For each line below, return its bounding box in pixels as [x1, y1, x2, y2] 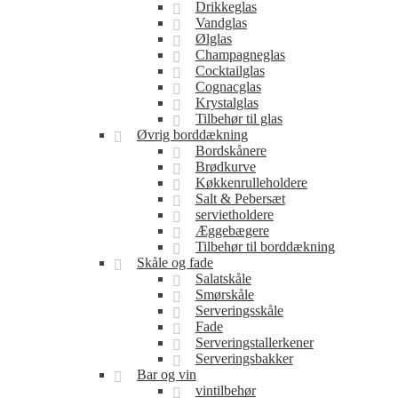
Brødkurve [195, 159, 256, 174]
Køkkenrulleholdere [195, 175, 307, 190]
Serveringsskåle [195, 303, 283, 318]
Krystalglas [195, 95, 259, 110]
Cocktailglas [195, 63, 265, 78]
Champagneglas [195, 47, 285, 62]
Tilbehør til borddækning [195, 239, 335, 254]
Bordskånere [195, 143, 267, 158]
